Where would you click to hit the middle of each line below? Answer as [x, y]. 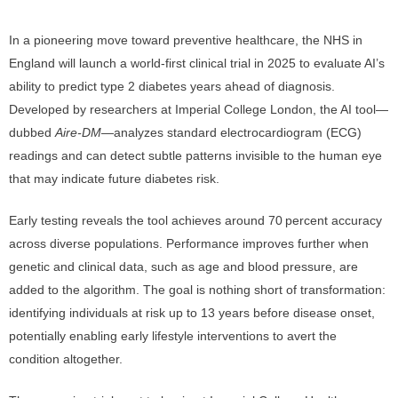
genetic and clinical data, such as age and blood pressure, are [183, 267]
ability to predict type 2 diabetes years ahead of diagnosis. [172, 86]
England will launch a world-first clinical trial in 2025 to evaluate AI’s [197, 63]
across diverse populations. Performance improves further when [189, 243]
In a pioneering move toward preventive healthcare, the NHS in [186, 40]
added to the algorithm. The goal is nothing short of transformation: [197, 290]
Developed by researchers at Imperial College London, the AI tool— [199, 109]
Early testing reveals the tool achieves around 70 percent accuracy [195, 220]
